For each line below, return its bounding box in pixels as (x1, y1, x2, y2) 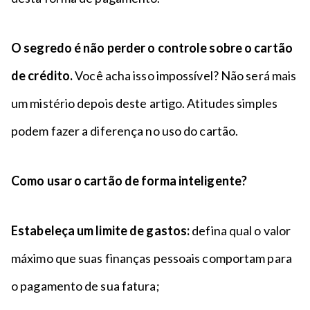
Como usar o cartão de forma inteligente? (11, 173, 247, 188)
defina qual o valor (190, 223, 291, 238)
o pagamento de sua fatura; (11, 278, 160, 293)
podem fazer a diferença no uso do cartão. (11, 123, 239, 138)
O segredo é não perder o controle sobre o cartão (11, 40, 293, 55)
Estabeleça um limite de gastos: (11, 223, 190, 238)
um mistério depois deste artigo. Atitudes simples (11, 95, 277, 111)
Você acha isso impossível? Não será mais (75, 68, 297, 83)
